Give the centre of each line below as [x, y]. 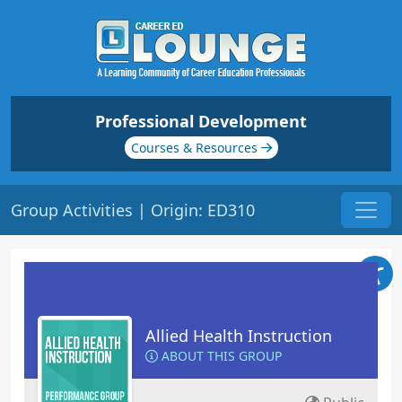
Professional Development [201, 121]
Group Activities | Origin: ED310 [133, 210]
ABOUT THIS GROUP [220, 356]
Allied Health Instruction [239, 336]
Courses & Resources [196, 148]
